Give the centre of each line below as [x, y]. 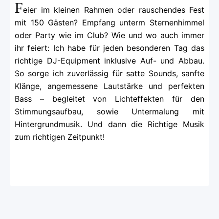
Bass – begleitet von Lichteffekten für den [109, 99]
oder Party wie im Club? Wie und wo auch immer [109, 35]
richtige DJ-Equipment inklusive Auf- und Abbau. [109, 61]
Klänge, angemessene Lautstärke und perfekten [109, 86]
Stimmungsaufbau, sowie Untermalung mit [109, 112]
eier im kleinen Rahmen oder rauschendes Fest [114, 10]
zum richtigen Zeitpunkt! [60, 137]
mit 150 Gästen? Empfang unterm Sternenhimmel [109, 23]
